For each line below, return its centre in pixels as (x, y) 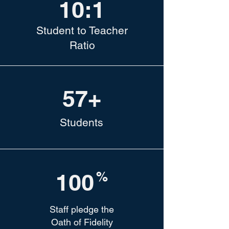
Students (82, 122)
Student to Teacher (82, 30)
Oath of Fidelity (82, 222)
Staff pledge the (82, 209)
